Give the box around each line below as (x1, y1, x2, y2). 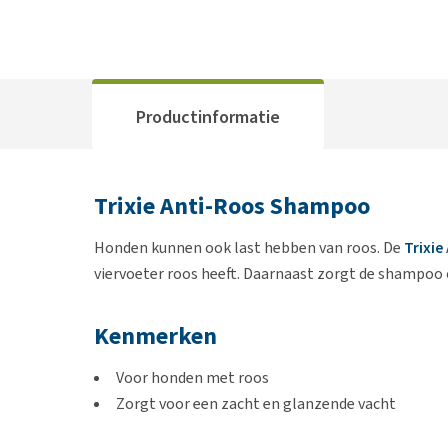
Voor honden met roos (116, 367, 269, 388)
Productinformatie (136, 104, 280, 129)
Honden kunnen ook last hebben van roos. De (94, 237, 404, 258)
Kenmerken (94, 320, 217, 352)
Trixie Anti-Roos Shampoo (94, 190, 370, 222)
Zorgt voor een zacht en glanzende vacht (116, 393, 396, 414)
